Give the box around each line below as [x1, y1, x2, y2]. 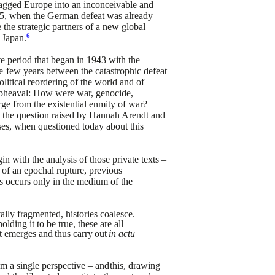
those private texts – [90, 154, 167, 165]
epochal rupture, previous [24, 165, 123, 176]
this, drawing [109, 260, 160, 271]
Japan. [1, 33, 26, 43]
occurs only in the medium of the [6, 176, 133, 187]
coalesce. [100, 209, 136, 219]
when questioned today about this [14, 121, 144, 131]
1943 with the [87, 55, 141, 65]
